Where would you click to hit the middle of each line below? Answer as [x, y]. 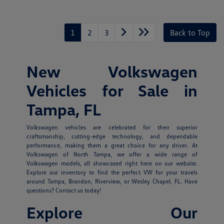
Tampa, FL [63, 109]
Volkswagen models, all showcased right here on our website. [112, 163]
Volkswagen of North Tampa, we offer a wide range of [112, 154]
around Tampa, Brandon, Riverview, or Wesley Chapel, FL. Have [112, 181]
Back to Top [190, 32]
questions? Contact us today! [63, 190]
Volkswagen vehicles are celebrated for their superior [112, 127]
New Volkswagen [112, 71]
